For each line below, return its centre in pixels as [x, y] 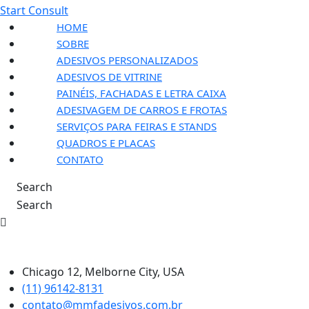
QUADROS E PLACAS [106, 143]
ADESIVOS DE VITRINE [109, 77]
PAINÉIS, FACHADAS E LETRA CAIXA [141, 93]
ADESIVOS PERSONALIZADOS [127, 60]
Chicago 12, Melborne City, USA [103, 272]
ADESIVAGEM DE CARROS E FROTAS [142, 110]
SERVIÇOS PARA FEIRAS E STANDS [137, 126]
